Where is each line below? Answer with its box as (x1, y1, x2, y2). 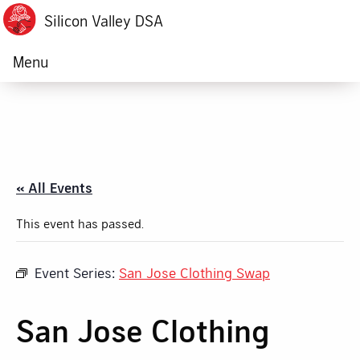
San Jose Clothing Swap (119, 264, 270, 281)
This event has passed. (16, 215, 144, 231)
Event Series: (35, 264, 119, 281)
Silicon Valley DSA (43, 11, 163, 30)
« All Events (16, 178, 92, 196)
